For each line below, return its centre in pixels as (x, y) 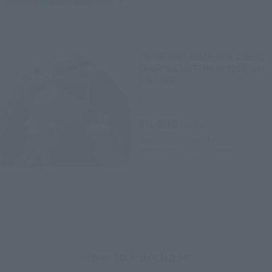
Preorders (203, 138)
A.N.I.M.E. (158, 80)
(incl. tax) (193, 125)
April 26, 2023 (161, 138)
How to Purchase (136, 256)
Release (219, 149)
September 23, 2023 (172, 149)
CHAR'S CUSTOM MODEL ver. (203, 68)
